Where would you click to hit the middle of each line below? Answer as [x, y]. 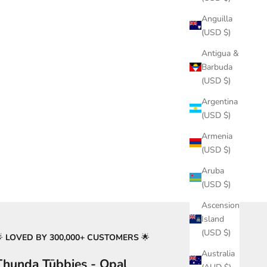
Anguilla [217, 18]
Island [213, 219]
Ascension [221, 205]
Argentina [220, 101]
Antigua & [220, 53]
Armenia [217, 136]
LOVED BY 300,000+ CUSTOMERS [74, 237]
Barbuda [217, 67]
